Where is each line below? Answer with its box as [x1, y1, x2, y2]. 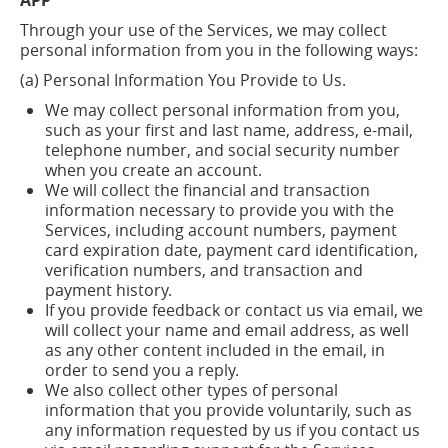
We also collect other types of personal [45, 379, 338, 401]
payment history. [45, 279, 172, 301]
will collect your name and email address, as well [45, 319, 409, 341]
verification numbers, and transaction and [45, 259, 363, 281]
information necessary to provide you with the [45, 199, 394, 221]
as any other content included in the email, [45, 339, 367, 361]
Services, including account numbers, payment [45, 219, 397, 241]
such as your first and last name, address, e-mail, [45, 119, 413, 141]
